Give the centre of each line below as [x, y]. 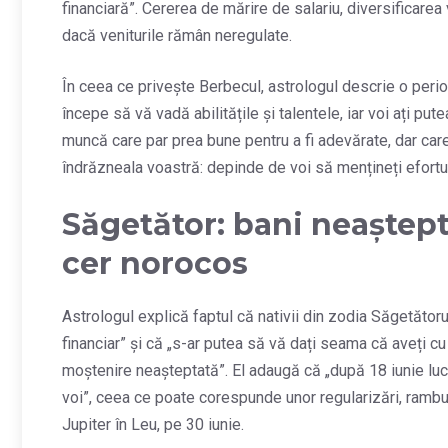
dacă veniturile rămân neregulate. [177, 36]
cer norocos [155, 264]
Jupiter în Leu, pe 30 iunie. [153, 425]
